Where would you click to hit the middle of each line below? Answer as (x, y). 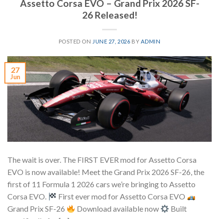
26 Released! (109, 15)
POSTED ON (76, 42)
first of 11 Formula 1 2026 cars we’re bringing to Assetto (101, 184)
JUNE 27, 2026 (111, 42)
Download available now (118, 208)
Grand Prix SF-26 (37, 208)
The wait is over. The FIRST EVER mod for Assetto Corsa (102, 159)
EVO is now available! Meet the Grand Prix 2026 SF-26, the (106, 172)
